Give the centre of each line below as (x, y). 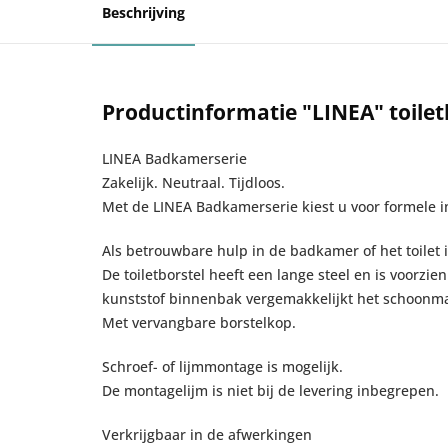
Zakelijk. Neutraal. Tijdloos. (193, 182)
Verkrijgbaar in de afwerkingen (207, 434)
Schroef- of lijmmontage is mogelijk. (222, 366)
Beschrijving (143, 12)
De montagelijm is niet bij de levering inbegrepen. (270, 390)
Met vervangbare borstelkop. (199, 322)
